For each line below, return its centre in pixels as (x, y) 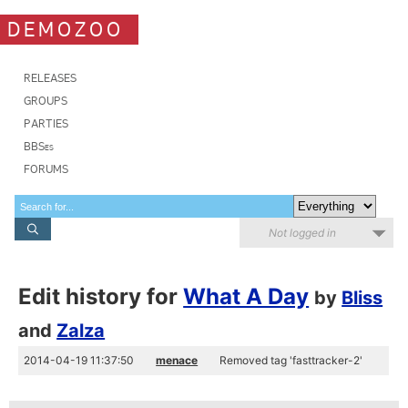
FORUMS (46, 169)
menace (177, 360)
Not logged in (302, 233)
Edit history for (101, 296)
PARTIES (46, 123)
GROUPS (46, 101)
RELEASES (50, 78)
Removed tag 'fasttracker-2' (291, 360)
